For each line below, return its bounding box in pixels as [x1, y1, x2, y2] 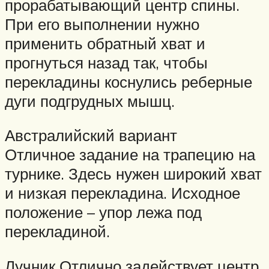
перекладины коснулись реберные [5, 71, 252, 91]
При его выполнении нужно [5, 14, 199, 34]
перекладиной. [5, 222, 110, 241]
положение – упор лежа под [5, 202, 202, 222]
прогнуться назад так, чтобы [5, 52, 208, 72]
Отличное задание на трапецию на [5, 145, 255, 165]
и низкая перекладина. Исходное [5, 183, 240, 203]
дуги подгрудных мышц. [5, 91, 175, 110]
